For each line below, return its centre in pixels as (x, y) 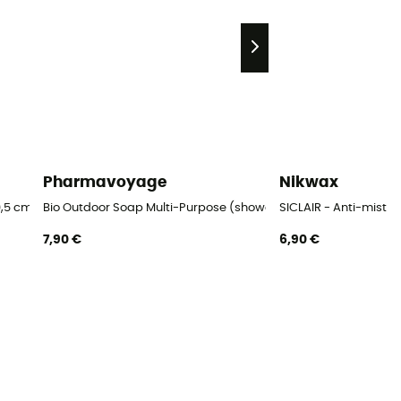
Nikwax (308, 183)
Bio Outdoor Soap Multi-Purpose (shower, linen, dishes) (200, 208)
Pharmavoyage (104, 183)
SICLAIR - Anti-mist (333, 208)
